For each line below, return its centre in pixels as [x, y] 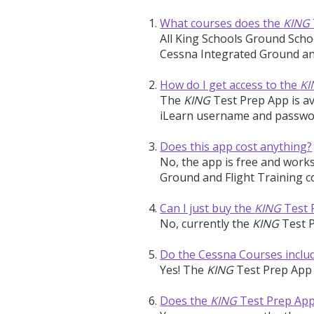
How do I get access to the [230, 84]
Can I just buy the [207, 208]
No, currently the [206, 223]
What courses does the [222, 23]
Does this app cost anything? [236, 146]
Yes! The [184, 269]
